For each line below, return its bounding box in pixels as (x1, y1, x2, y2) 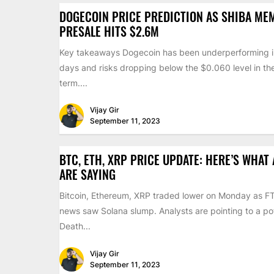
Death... (59, 221, 91, 232)
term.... (59, 77, 87, 88)
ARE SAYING (59, 165, 116, 184)
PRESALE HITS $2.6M (59, 21, 159, 40)
